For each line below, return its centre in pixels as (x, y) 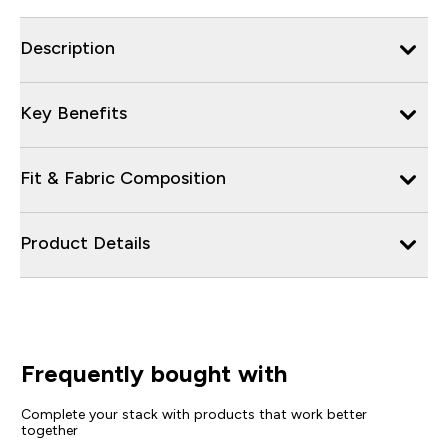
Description (67, 47)
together (49, 429)
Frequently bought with (153, 373)
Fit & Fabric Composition (123, 177)
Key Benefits (73, 112)
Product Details (85, 242)
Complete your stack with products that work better (193, 413)
